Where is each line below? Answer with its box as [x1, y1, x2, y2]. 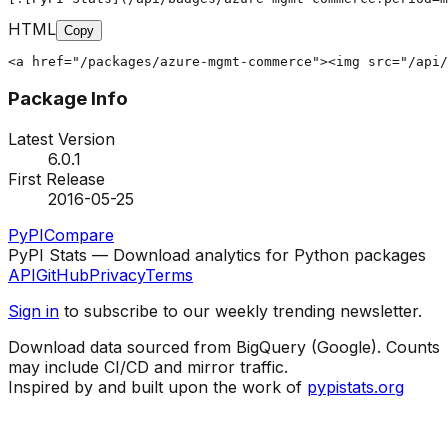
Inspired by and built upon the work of [8, 377, 302, 398]
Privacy [89, 265, 145, 286]
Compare [44, 225, 114, 246]
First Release [8, 169, 105, 190]
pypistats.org [307, 377, 404, 398]
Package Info [8, 87, 128, 111]
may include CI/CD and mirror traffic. [8, 357, 288, 378]
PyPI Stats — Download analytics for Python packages [8, 245, 426, 266]
